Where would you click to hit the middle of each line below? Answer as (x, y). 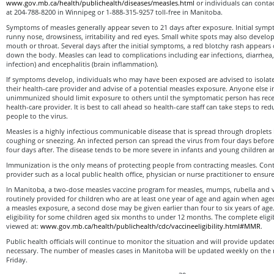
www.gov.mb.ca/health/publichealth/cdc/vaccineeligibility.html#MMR (150, 226)
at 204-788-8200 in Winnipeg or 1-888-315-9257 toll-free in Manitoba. (114, 12)
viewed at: (23, 226)
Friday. (18, 259)
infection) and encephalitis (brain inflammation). (82, 64)
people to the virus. (37, 116)
